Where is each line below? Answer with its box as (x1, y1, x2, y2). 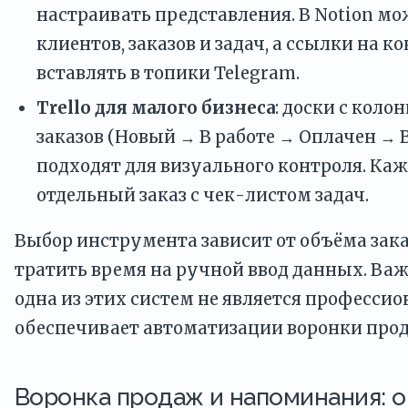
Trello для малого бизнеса (36, 97, 275, 118)
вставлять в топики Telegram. (36, 62, 300, 84)
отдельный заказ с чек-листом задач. (36, 184, 369, 206)
